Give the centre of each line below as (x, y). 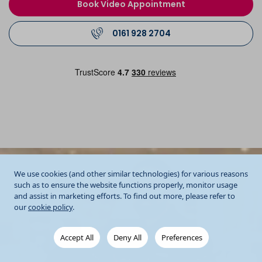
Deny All (127, 237)
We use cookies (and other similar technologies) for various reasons (131, 174)
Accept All (77, 237)
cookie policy (50, 207)
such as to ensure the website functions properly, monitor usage (126, 185)
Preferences (182, 237)
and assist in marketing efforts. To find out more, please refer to (125, 196)
